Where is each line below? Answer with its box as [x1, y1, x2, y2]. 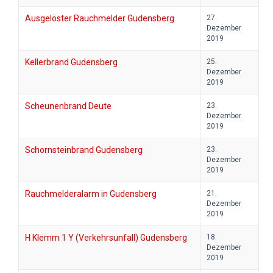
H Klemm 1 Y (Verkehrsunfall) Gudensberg [25, 233, 187, 243]
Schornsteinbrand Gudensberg [25, 145, 143, 155]
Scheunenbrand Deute [25, 101, 112, 112]
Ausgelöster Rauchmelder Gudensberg [25, 13, 174, 24]
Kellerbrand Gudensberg [25, 57, 118, 68]
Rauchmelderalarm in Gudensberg [25, 189, 157, 199]
